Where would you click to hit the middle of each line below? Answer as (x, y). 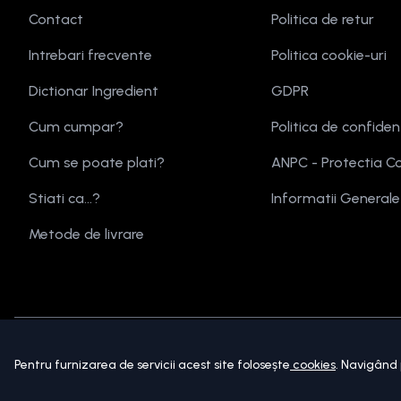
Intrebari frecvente (90, 55)
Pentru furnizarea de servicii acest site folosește (152, 365)
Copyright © (71, 364)
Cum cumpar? (76, 127)
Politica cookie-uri (328, 55)
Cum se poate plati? (97, 163)
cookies (314, 365)
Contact (56, 20)
